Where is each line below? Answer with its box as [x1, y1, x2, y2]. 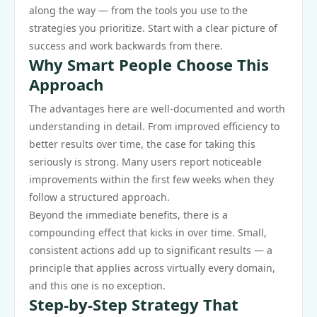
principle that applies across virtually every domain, [29, 261, 275, 275]
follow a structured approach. [29, 190, 170, 204]
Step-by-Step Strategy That [29, 294, 238, 315]
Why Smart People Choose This [29, 54, 269, 75]
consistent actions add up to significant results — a [29, 243, 272, 257]
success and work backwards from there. [29, 39, 223, 52]
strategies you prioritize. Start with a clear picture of [29, 21, 277, 35]
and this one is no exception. [29, 279, 166, 292]
